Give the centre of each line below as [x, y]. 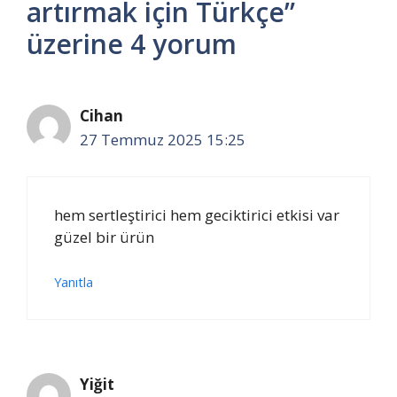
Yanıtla [74, 282]
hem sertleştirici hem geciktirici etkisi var [197, 214]
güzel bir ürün [104, 237]
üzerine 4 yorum [132, 44]
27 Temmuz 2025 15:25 [163, 140]
